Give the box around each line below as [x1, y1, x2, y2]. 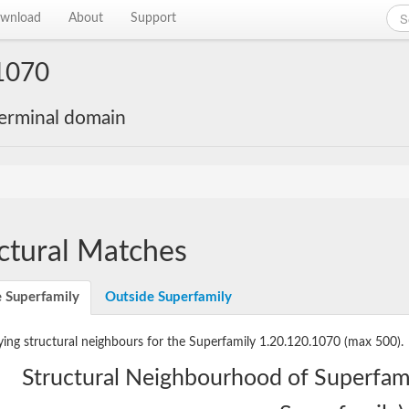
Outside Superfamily [105, 290, 232, 304]
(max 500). [344, 336, 404, 349]
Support [131, 12, 177, 25]
